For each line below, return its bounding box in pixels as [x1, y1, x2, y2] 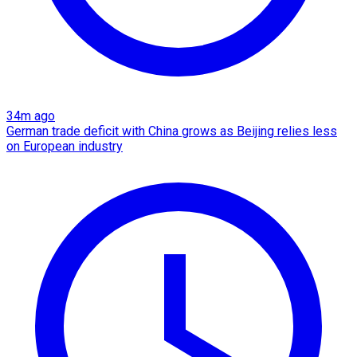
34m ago [6, 108, 55, 124]
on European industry [6, 138, 123, 154]
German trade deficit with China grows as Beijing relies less [6, 123, 337, 139]
